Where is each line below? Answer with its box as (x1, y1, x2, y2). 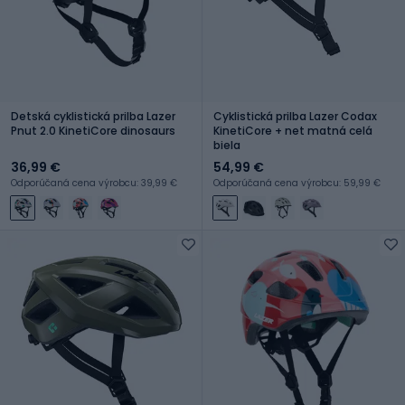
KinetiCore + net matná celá (213, 122, 372, 138)
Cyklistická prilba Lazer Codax (213, 108, 377, 124)
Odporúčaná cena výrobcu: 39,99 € (11, 175, 177, 190)
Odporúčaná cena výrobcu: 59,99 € (213, 175, 381, 190)
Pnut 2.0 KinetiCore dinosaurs (11, 122, 175, 138)
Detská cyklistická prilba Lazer (11, 108, 175, 124)
